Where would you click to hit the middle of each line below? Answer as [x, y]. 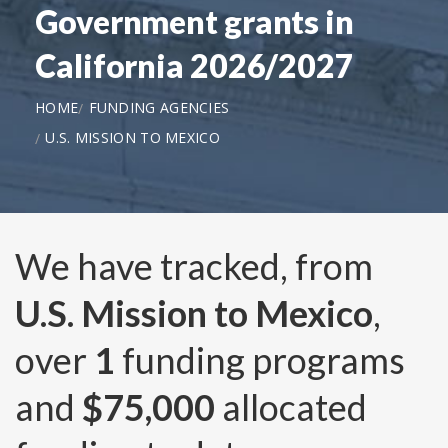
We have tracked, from [194, 266]
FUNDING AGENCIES [159, 107]
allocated [291, 407]
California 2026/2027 [194, 65]
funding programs [260, 360]
